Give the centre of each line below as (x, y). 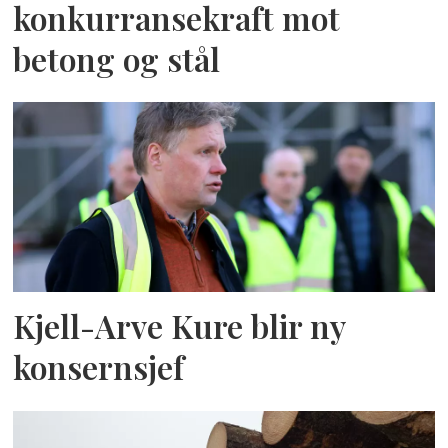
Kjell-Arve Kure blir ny (179, 326)
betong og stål (117, 58)
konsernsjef (99, 367)
